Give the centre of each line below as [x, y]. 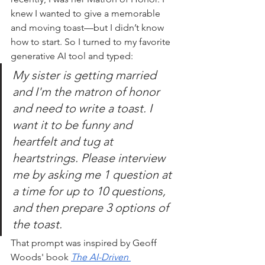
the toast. [37, 224]
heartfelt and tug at [64, 141]
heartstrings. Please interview [90, 158]
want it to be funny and [74, 125]
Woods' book [41, 257]
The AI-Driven [101, 257]
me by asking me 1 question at [93, 174]
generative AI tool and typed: [72, 56]
